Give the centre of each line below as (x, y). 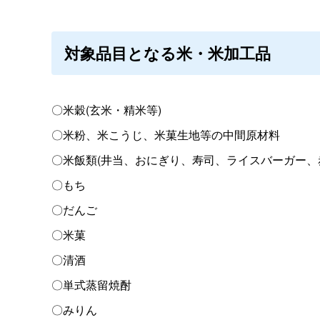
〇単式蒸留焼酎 (91, 284)
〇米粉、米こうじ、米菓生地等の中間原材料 (166, 134)
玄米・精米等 (124, 109)
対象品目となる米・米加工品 (167, 52)
